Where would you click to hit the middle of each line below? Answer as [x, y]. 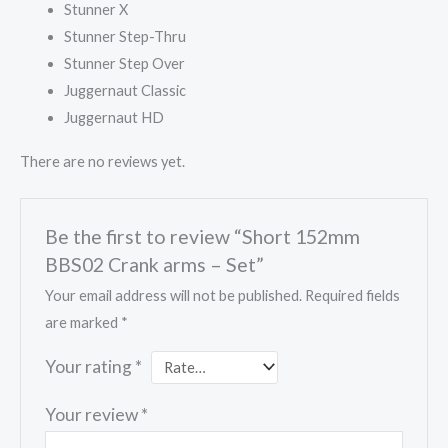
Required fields [353, 295]
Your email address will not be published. [174, 295]
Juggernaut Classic [124, 90]
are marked [83, 322]
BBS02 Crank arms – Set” [155, 264]
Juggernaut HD [113, 117]
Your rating [90, 366]
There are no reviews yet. [102, 162]
